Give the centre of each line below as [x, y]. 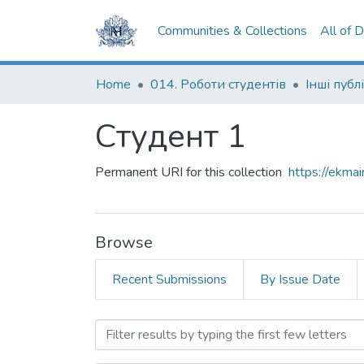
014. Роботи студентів [218, 84]
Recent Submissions [169, 279]
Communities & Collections [233, 31]
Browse [124, 243]
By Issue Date [300, 279]
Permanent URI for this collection [188, 172]
